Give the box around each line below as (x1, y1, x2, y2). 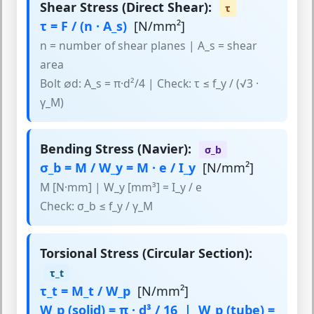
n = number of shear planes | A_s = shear (40, 37, 257, 53)
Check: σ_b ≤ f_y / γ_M (40, 198, 153, 214)
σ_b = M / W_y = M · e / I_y (40, 159, 196, 177)
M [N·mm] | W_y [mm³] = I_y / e (40, 179, 202, 196)
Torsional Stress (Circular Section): (40, 244, 252, 261)
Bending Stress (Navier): (40, 140, 191, 158)
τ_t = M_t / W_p (40, 282, 130, 299)
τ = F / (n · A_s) (40, 17, 127, 34)
